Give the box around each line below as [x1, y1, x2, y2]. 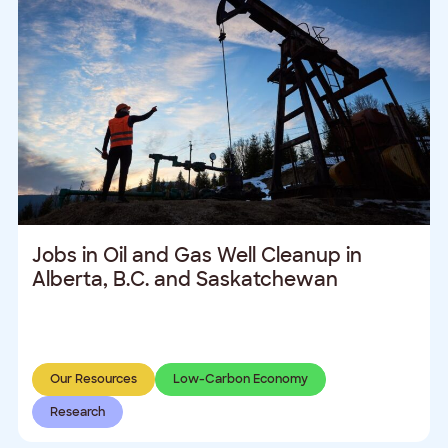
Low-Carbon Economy [172, 371, 308, 388]
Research [49, 404, 105, 421]
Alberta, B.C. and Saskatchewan [32, 266, 339, 292]
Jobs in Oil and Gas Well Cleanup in [32, 242, 363, 268]
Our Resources [49, 371, 137, 388]
